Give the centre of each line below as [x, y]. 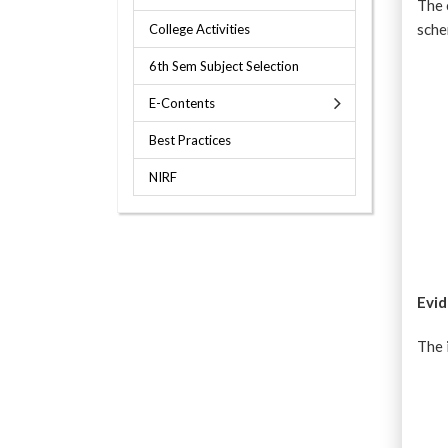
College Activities [199, 29]
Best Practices [190, 140]
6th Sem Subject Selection [224, 66]
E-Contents [182, 103]
